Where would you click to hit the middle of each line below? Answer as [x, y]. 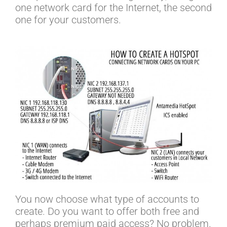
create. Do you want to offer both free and [107, 212]
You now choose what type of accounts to [107, 199]
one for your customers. [68, 20]
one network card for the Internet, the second [113, 7]
